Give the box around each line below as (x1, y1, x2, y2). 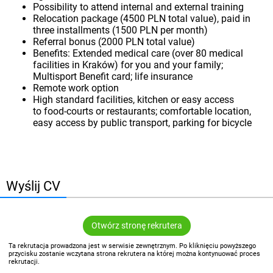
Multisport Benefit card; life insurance (33, 71, 193, 83)
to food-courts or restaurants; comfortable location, (33, 105, 252, 118)
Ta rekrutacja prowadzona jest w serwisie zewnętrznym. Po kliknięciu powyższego (9, 241, 257, 250)
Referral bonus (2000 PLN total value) (33, 36, 196, 48)
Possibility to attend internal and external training (33, 1, 244, 13)
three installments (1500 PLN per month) (33, 24, 208, 37)
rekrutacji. (9, 257, 40, 266)
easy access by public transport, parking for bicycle (33, 117, 252, 129)
